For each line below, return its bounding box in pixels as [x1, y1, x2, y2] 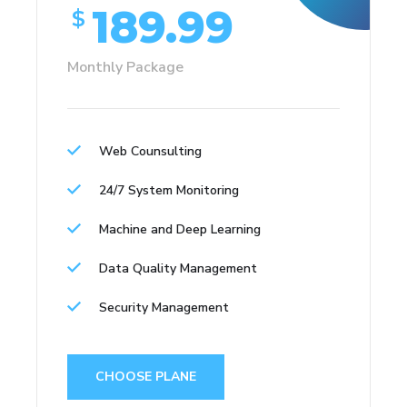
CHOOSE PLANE [95, 367, 196, 385]
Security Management [99, 298, 229, 316]
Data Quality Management [99, 259, 257, 277]
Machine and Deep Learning [99, 220, 261, 238]
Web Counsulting [99, 142, 202, 160]
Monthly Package [67, 56, 184, 77]
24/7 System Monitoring [99, 181, 239, 199]
